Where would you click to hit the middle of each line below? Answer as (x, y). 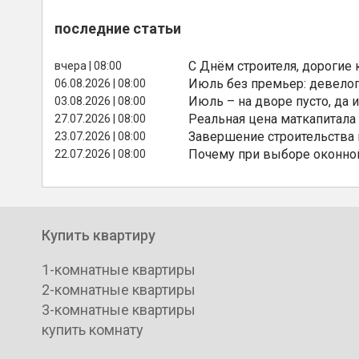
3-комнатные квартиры (119, 309)
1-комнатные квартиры (119, 269)
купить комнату (93, 329)
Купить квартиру (99, 235)
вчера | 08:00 (88, 65)
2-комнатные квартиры (119, 289)
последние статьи (118, 28)
